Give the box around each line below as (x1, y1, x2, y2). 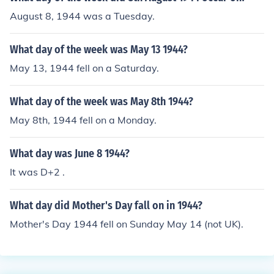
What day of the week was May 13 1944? (10, 43, 188, 56)
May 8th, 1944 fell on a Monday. (10, 114, 157, 126)
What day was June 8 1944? (10, 147, 130, 160)
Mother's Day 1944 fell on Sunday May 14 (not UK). (10, 218, 243, 230)
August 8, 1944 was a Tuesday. (10, 10, 155, 22)
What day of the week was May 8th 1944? (10, 95, 193, 108)
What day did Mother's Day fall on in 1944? (10, 199, 202, 212)
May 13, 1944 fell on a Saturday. (10, 62, 159, 74)
